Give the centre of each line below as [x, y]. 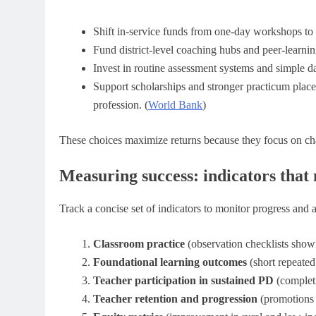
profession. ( [121, 105]
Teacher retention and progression [175, 299]
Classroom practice [139, 244]
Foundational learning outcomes [170, 262]
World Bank [175, 105]
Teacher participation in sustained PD [183, 281]
